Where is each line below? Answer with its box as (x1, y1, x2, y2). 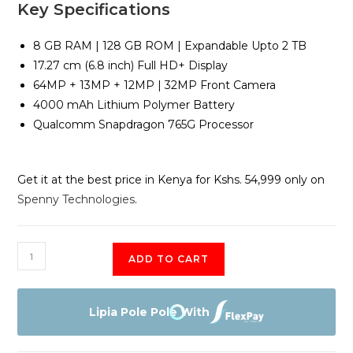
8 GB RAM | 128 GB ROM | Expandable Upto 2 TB (33, 39, 307, 54)
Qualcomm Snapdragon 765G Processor (33, 117, 255, 132)
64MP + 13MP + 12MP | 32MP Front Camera (33, 78, 277, 93)
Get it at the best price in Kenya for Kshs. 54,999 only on (17, 173, 325, 188)
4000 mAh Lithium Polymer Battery (33, 98, 236, 113)
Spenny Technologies (17, 192, 136, 207)
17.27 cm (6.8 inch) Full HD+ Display (33, 58, 229, 73)
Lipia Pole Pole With (88, 304, 210, 319)
